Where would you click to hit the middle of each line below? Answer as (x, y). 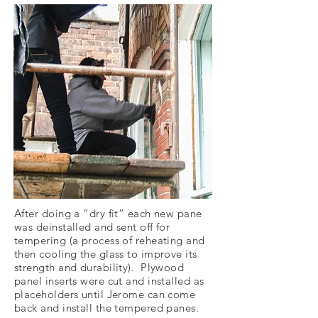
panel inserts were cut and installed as (109, 281)
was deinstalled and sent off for (92, 227)
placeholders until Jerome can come (105, 294)
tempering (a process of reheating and (110, 240)
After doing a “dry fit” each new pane (108, 213)
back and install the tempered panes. (107, 308)
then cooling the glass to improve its (106, 254)
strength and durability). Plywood (99, 267)
